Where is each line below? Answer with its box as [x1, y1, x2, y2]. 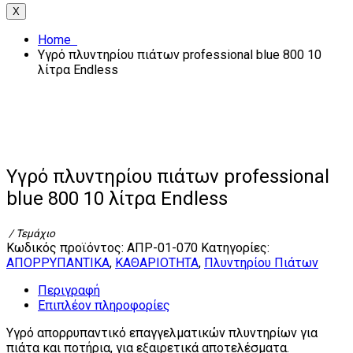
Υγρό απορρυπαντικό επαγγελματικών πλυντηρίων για [6, 325, 318, 341]
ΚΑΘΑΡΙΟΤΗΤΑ [115, 255, 199, 271]
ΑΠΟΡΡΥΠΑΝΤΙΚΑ [6, 255, 110, 271]
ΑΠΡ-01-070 [127, 240, 198, 256]
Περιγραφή [38, 283, 100, 299]
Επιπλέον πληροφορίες [38, 298, 170, 314]
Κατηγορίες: [201, 240, 269, 256]
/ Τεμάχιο [6, 227, 55, 240]
